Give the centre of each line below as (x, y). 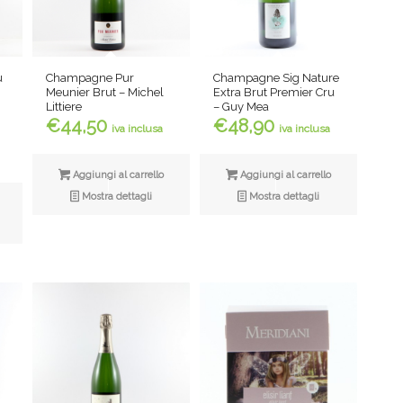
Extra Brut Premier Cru (274, 93)
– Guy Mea (242, 107)
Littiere (64, 106)
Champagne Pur (90, 77)
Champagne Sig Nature (277, 78)
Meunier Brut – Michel (105, 92)
